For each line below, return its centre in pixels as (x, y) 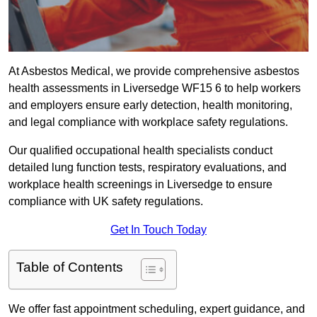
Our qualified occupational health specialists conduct (140, 151)
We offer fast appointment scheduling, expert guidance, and (157, 309)
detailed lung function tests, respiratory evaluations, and (148, 168)
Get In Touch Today (158, 230)
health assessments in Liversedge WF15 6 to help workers (155, 88)
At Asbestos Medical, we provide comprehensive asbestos (154, 71)
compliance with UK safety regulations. (107, 202)
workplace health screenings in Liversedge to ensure (140, 185)
